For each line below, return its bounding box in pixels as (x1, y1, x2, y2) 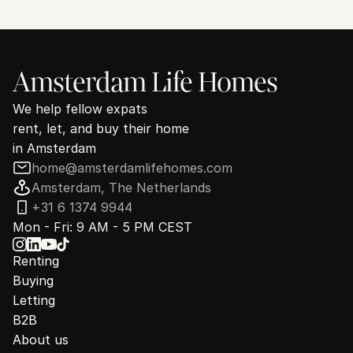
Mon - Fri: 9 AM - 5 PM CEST (13, 219, 192, 235)
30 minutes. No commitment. (103, 2, 250, 15)
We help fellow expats (13, 101, 147, 117)
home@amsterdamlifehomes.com (32, 160, 232, 176)
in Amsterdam (13, 140, 96, 156)
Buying (13, 273, 54, 288)
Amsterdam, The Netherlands (32, 180, 211, 195)
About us (13, 332, 69, 347)
